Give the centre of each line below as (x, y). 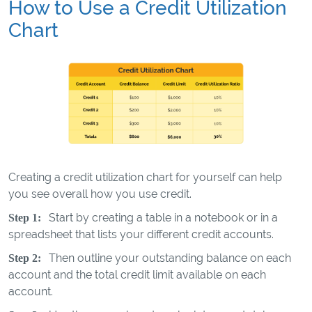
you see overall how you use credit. (101, 194)
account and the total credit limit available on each (137, 275)
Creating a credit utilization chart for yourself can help (145, 177)
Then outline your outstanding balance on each (169, 258)
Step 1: (25, 218)
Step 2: (25, 258)
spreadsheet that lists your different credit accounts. (142, 234)
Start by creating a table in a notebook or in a (162, 218)
